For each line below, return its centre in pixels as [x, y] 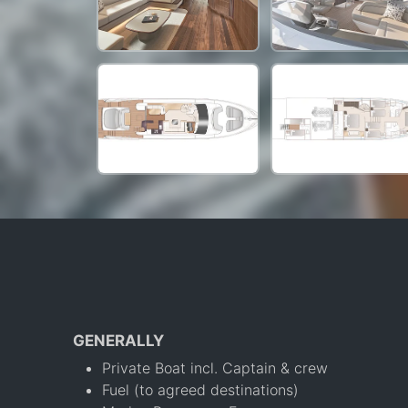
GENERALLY [118, 340]
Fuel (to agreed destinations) [200, 389]
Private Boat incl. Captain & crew [215, 367]
